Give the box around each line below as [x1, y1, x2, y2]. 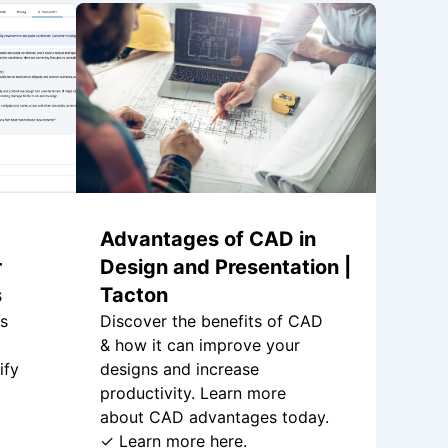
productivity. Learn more [100, 383, 286, 404]
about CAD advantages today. [100, 407, 329, 428]
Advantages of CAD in [100, 227, 316, 252]
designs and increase [100, 359, 259, 380]
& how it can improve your [100, 335, 300, 356]
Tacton [100, 283, 168, 308]
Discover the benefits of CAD [100, 311, 323, 332]
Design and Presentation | [100, 255, 351, 280]
